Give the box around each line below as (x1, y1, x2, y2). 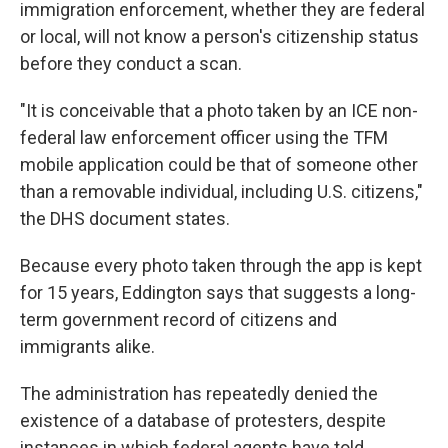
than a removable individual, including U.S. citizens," (20, 181, 423, 202)
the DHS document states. (20, 208, 230, 229)
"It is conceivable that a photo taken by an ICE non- (20, 100, 418, 121)
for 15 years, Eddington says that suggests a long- (20, 282, 416, 303)
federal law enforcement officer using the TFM (20, 127, 388, 148)
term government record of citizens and (20, 309, 337, 330)
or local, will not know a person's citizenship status (20, 26, 419, 47)
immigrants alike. (20, 336, 155, 357)
